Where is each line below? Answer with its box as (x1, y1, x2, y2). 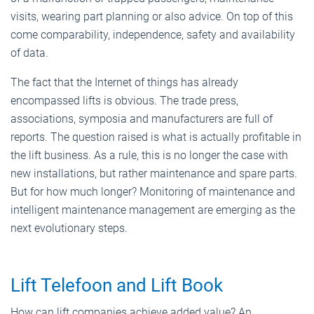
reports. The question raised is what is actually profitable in (11, 130, 301, 144)
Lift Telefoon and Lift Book (11, 274, 223, 296)
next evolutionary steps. (11, 221, 128, 235)
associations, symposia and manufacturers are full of (11, 111, 273, 125)
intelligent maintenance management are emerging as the (11, 203, 295, 217)
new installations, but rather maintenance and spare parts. (11, 166, 297, 180)
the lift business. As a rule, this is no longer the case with (11, 148, 288, 162)
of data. (11, 46, 48, 60)
